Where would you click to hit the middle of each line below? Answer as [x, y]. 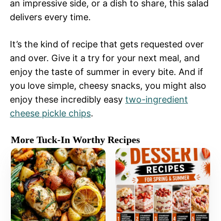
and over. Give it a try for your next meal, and [105, 58]
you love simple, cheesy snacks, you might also [108, 86]
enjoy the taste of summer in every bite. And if [107, 72]
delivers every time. [50, 17]
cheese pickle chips [50, 113]
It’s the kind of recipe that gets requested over [107, 44]
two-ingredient [157, 100]
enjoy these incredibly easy [68, 100]
